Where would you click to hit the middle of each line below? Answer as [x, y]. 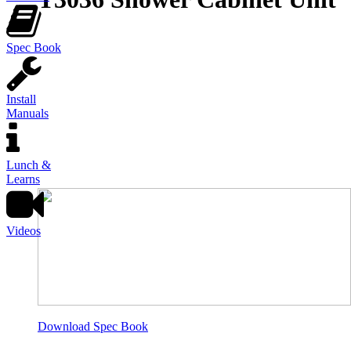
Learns [23, 179]
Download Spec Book [93, 326]
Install [21, 99]
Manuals [27, 113]
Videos [24, 231]
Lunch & [29, 165]
